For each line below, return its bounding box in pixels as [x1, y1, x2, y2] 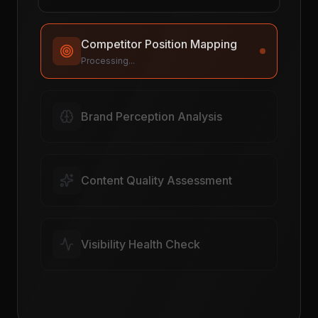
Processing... [79, 122, 135, 133]
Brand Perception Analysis [79, 103, 224, 118]
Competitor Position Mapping [80, 36, 238, 51]
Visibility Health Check [81, 240, 200, 254]
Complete [80, 55, 123, 67]
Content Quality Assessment [81, 176, 232, 190]
